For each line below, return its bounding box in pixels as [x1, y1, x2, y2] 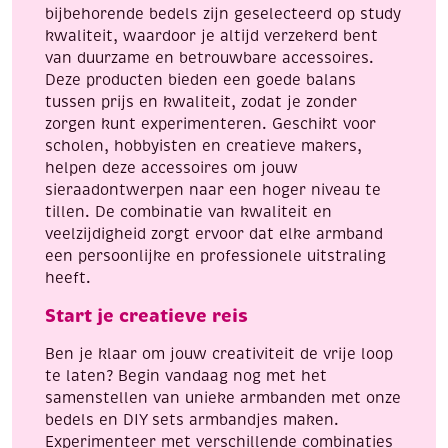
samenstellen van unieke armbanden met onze [45, 389, 401, 408]
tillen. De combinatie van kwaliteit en [45, 203, 332, 222]
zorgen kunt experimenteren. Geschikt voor [45, 115, 376, 134]
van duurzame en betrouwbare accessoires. [45, 49, 374, 68]
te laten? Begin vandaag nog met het [45, 367, 327, 386]
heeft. [45, 269, 91, 288]
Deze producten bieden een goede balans [45, 71, 356, 90]
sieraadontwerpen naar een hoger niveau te [45, 181, 381, 200]
